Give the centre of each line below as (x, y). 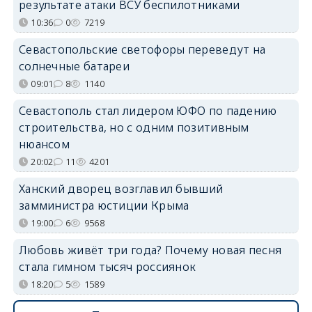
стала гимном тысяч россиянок (107, 267)
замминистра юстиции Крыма (104, 206)
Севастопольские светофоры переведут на (142, 50)
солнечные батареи (74, 67)
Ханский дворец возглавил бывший (121, 189)
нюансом (44, 145)
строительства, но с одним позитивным (134, 128)
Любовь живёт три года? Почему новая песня (150, 250)
